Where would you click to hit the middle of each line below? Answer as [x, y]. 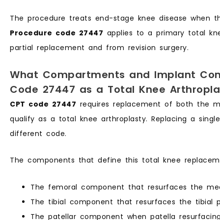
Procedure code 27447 [56, 33]
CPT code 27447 [43, 104]
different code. [38, 133]
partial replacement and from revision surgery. [99, 48]
